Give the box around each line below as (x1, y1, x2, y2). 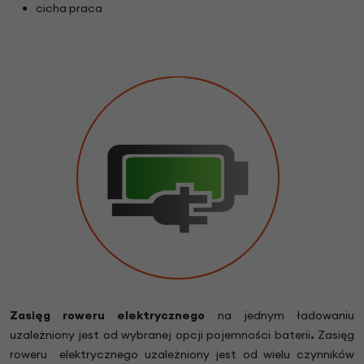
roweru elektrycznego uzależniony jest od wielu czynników (10, 346, 354, 362)
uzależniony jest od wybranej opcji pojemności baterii (10, 327, 310, 342)
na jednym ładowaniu (217, 307, 355, 323)
